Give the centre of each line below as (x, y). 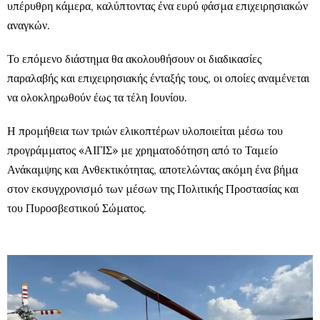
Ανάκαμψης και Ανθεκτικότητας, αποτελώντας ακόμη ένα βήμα (152, 169)
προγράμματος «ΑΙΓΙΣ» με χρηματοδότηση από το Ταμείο (142, 150)
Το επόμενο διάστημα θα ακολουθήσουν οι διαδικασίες (134, 58)
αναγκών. (29, 25)
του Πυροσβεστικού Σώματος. (77, 207)
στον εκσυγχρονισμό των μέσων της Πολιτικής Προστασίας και (153, 188)
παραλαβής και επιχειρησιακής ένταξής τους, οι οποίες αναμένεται (158, 77)
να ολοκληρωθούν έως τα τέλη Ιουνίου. (97, 97)
